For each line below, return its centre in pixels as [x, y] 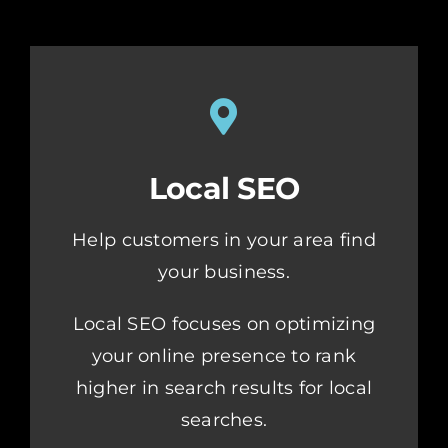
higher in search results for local [224, 388]
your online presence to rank [224, 356]
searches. [224, 420]
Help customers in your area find [224, 240]
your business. [224, 272]
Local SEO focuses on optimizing [224, 324]
